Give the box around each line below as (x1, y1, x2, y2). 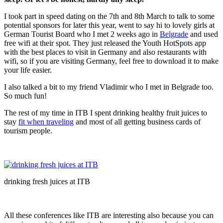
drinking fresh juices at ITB (4, 177, 90, 186)
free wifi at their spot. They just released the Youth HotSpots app (4, 38, 206, 47)
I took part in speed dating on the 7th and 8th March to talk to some (4, 11, 215, 20)
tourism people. (4, 126, 52, 135)
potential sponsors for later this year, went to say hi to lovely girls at (4, 20, 215, 29)
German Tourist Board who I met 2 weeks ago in (4, 29, 160, 38)
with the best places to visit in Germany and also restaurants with (4, 47, 207, 56)
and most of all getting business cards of (74, 117, 201, 126)
